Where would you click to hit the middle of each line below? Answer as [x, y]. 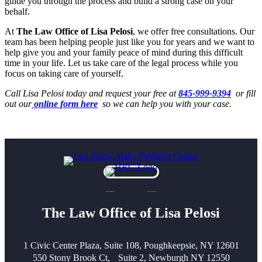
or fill [243, 94]
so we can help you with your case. [165, 104]
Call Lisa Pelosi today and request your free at [92, 94]
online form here [65, 104]
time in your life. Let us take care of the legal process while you [121, 63]
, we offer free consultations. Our [194, 32]
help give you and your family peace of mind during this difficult [124, 53]
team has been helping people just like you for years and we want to [130, 42]
